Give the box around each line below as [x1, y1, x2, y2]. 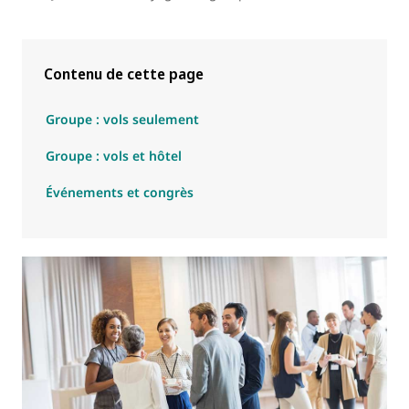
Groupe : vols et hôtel [46, 147, 182, 165]
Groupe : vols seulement [46, 110, 199, 129]
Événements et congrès [46, 184, 194, 202]
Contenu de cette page [44, 64, 204, 85]
